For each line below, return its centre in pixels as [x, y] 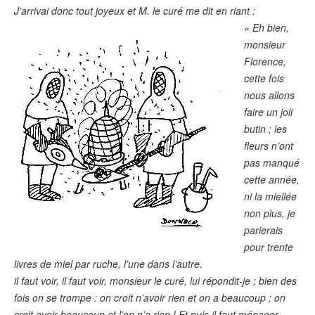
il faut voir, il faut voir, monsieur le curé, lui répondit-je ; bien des [155, 280]
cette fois [264, 78]
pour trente [269, 246]
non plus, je [270, 213]
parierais [264, 230]
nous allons [270, 95]
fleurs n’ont [269, 145]
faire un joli [269, 111]
